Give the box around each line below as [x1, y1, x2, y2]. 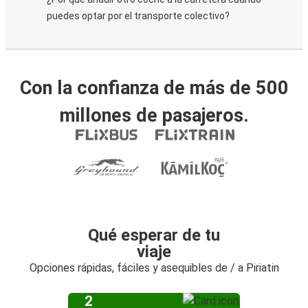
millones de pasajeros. [59, 104, 249, 126]
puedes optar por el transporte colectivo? [47, 10, 230, 21]
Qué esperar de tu [88, 225, 220, 245]
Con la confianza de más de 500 [19, 77, 289, 99]
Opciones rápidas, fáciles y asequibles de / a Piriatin [29, 261, 279, 274]
